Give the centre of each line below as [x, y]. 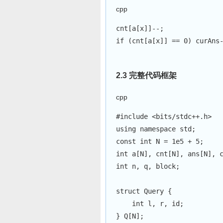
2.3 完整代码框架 [146, 75]
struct [128, 191]
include [134, 116]
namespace [158, 129]
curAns [206, 41]
